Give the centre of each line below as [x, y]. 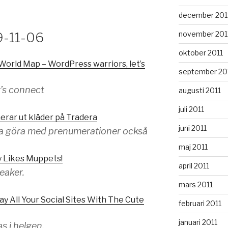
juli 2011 [191, 109]
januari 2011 [198, 222]
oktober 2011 [201, 52]
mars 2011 [195, 184]
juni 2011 [192, 128]
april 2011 [194, 165]
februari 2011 [200, 203]
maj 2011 [193, 147]
